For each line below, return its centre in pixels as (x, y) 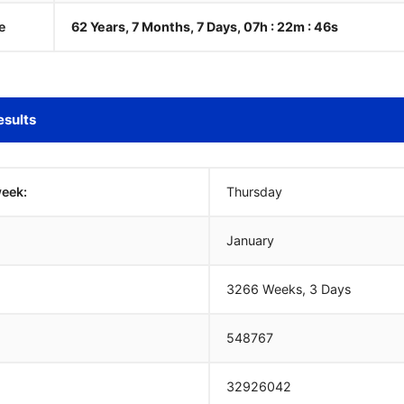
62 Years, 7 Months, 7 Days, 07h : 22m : (193, 27)
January (250, 240)
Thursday (254, 192)
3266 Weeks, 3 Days (289, 289)
